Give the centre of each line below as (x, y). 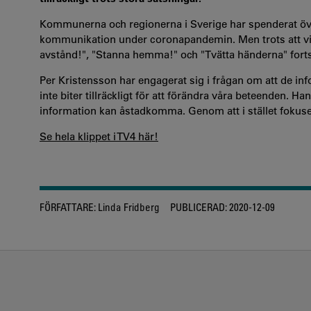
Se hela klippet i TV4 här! (99, 136)
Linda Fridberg (128, 207)
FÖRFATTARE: (68, 207)
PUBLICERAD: (199, 207)
